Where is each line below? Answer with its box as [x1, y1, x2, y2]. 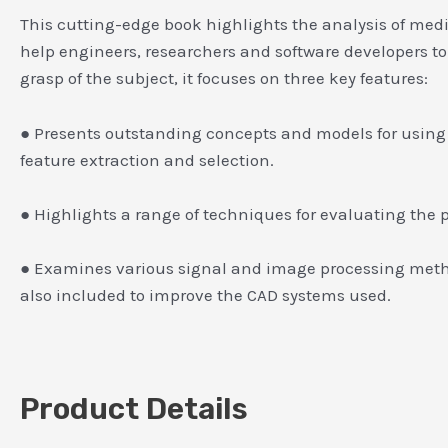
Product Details [20, 391, 248, 428]
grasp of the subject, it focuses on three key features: [20, 68, 428, 89]
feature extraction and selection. [20, 149, 274, 170]
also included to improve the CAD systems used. [20, 284, 391, 305]
